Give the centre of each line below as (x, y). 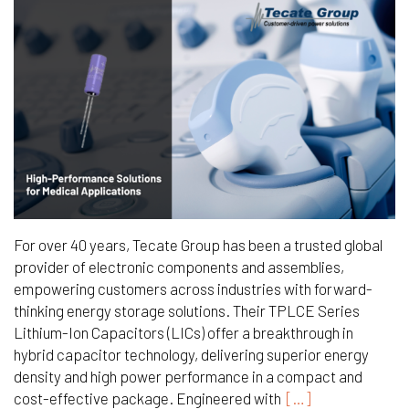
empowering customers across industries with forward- (193, 288)
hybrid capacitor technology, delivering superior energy (191, 354)
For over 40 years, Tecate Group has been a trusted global (198, 244)
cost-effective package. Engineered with (147, 398)
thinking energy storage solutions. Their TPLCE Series (187, 310)
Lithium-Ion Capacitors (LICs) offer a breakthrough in (184, 332)
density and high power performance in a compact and (188, 376)
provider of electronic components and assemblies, (179, 266)
